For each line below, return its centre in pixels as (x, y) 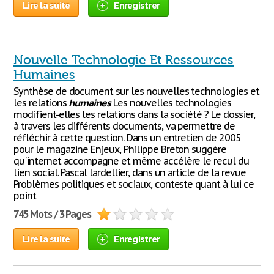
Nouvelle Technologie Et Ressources (124, 60)
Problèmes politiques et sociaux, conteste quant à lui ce (134, 184)
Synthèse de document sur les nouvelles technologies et (136, 91)
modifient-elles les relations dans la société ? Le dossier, (134, 114)
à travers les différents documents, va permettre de (124, 126)
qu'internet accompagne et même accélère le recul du (131, 161)
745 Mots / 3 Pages (53, 214)
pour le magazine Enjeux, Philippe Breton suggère (120, 149)
